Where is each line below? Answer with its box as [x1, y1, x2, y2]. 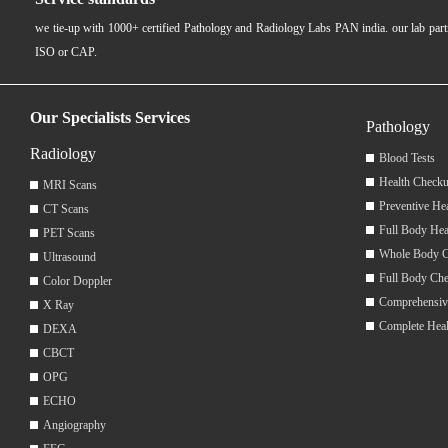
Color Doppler [43, 273, 112, 288]
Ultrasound [43, 249, 96, 264]
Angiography [43, 417, 106, 432]
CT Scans [43, 201, 89, 216]
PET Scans [43, 225, 95, 240]
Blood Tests [379, 150, 435, 165]
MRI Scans [43, 177, 97, 192]
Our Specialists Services [30, 108, 190, 126]
